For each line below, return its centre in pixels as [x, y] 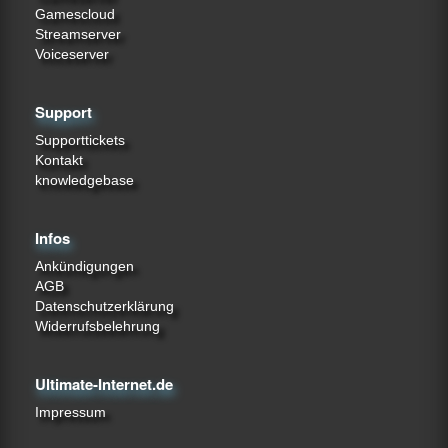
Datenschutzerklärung [104, 306]
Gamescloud [75, 14]
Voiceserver [72, 54]
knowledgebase [84, 180]
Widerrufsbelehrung [97, 326]
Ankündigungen [84, 266]
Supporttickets [80, 140]
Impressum [70, 412]
